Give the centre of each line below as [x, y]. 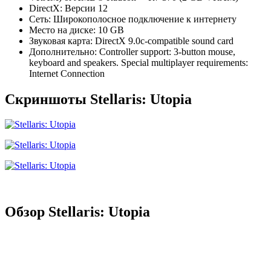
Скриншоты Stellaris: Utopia [98, 99]
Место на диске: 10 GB [77, 30]
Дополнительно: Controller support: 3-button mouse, [132, 51]
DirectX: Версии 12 [68, 8]
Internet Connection [67, 73]
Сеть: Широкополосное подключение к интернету [133, 19]
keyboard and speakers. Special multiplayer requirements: [139, 62]
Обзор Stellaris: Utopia [77, 212]
